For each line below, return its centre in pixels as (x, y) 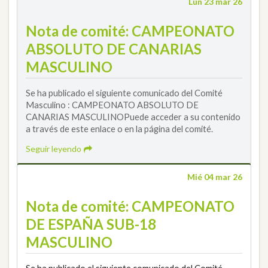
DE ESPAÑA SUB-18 (91, 224)
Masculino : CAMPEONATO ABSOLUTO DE (112, 104)
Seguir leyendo (54, 149)
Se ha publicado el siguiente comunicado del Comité (124, 92)
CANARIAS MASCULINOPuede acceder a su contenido (133, 116)
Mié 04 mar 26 (215, 177)
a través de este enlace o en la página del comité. (119, 128)
